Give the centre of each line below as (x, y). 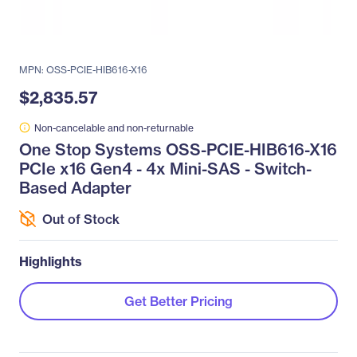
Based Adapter (75, 188)
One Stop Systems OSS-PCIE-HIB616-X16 (178, 149)
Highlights (51, 261)
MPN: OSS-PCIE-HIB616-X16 (83, 70)
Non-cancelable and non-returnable (114, 128)
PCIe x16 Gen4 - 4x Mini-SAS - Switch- (165, 169)
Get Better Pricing (178, 301)
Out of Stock (81, 219)
